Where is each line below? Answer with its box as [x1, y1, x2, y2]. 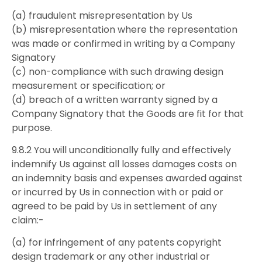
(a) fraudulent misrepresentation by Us [12, 8, 192, 22]
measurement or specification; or [12, 78, 166, 92]
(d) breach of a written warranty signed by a [12, 92, 218, 106]
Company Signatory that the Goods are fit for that [12, 106, 244, 120]
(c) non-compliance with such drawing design [12, 64, 223, 78]
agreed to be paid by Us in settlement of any [12, 199, 217, 213]
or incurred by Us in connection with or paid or [12, 185, 223, 199]
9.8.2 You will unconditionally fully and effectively [12, 143, 231, 157]
